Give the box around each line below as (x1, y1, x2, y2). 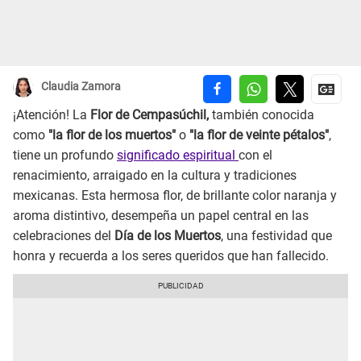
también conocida (209, 107, 314, 123)
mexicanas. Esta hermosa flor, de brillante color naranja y (13, 188, 337, 204)
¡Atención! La (13, 107, 90, 123)
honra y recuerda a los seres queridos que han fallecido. (13, 248, 329, 264)
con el (239, 147, 272, 164)
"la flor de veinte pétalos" (189, 127, 329, 143)
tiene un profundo (13, 147, 117, 164)
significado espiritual (117, 147, 239, 164)
